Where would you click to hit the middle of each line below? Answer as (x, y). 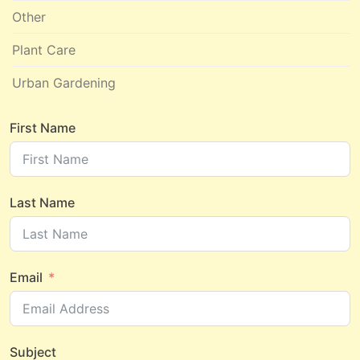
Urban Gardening (64, 83)
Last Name (42, 203)
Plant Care (44, 50)
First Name (43, 128)
